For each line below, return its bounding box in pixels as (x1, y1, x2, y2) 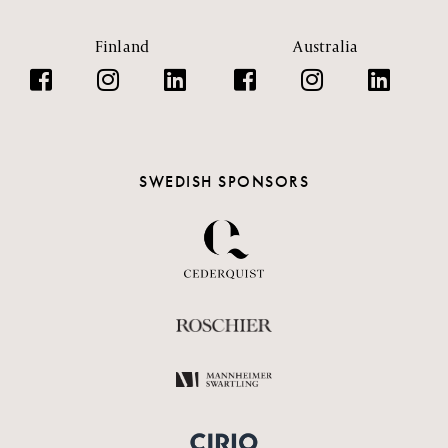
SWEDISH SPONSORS (139, 170, 309, 192)
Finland (94, 35, 150, 57)
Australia (293, 35, 359, 57)
